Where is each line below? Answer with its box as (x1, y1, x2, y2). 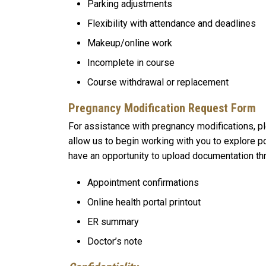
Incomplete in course (87, 56, 175, 68)
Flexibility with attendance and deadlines (87, 17, 256, 29)
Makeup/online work (87, 37, 172, 49)
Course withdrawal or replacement (87, 76, 229, 88)
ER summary (87, 216, 139, 228)
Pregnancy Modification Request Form (68, 100, 256, 115)
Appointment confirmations (87, 177, 199, 189)
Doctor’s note (87, 236, 142, 248)
